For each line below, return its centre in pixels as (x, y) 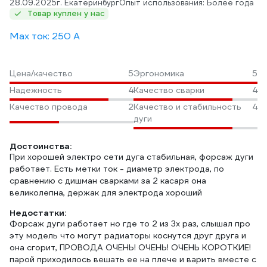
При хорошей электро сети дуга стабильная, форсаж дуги (131, 157)
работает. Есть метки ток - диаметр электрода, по (117, 169)
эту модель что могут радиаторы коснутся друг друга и (128, 235)
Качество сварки (169, 90)
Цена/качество (41, 73)
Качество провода (49, 107)
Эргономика (159, 73)
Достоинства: (41, 146)
